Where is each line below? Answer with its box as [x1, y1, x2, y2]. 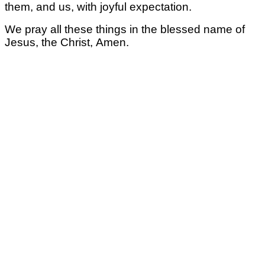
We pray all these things [5, 22, 130, 35]
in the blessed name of [130, 22, 245, 35]
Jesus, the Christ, [5, 35, 96, 49]
